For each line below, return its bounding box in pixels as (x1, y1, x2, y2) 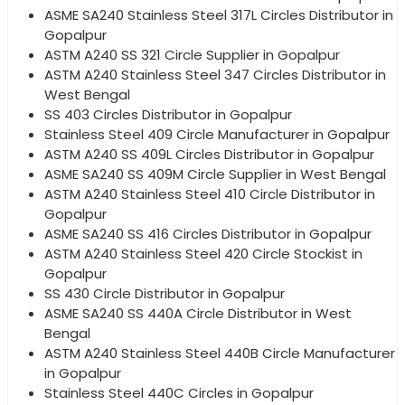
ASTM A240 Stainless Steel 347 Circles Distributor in (44, 64, 386, 84)
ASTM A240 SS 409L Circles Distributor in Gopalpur (44, 144, 374, 164)
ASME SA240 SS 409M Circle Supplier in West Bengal (44, 164, 386, 184)
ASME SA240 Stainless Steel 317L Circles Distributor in (44, 5, 393, 24)
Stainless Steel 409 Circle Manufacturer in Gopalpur (44, 124, 390, 144)
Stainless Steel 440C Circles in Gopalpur (44, 382, 314, 402)
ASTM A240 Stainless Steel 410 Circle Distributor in (44, 184, 375, 203)
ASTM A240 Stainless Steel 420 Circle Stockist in (44, 243, 363, 263)
